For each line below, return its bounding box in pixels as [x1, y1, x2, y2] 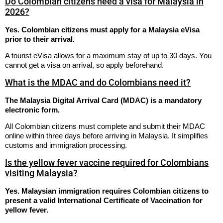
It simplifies [170, 131, 208, 140]
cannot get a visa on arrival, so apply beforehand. [5, 61, 164, 70]
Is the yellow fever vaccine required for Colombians [5, 157, 209, 168]
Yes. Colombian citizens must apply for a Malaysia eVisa [5, 25, 200, 34]
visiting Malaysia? [5, 167, 78, 178]
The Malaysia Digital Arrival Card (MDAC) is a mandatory [5, 96, 202, 105]
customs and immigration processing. [5, 141, 127, 150]
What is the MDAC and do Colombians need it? [5, 77, 191, 88]
